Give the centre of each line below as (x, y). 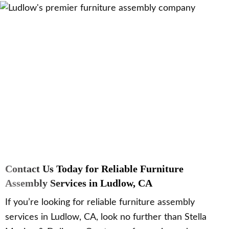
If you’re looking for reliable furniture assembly (100, 203)
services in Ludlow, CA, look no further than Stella (106, 217)
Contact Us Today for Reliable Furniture (94, 169)
